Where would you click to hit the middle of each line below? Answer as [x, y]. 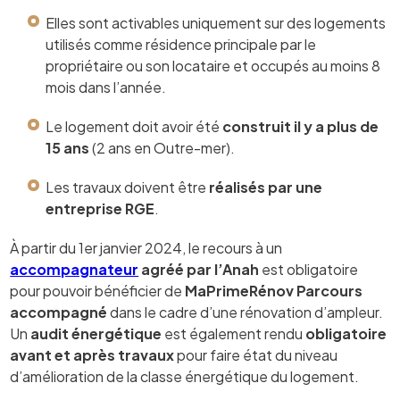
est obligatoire [309, 270]
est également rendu [235, 334]
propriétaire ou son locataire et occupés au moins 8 [213, 66]
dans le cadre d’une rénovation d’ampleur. [246, 312]
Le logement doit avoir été [134, 127]
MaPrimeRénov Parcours [274, 291]
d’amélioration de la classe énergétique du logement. [185, 377]
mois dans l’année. [106, 87]
